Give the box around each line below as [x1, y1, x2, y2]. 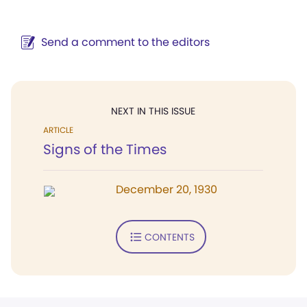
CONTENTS [144, 230, 195, 244]
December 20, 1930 [116, 182, 217, 197]
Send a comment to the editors [41, 34, 210, 50]
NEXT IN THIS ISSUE [111, 104, 195, 118]
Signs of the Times [43, 140, 167, 159]
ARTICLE [43, 124, 73, 136]
